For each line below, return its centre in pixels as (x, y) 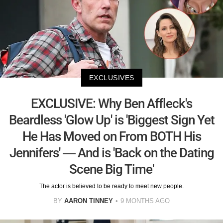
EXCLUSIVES (111, 78)
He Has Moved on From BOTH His (111, 137)
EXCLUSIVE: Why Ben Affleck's (111, 104)
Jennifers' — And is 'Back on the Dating (111, 153)
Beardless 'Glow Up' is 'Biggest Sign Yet (111, 120)
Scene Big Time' (111, 169)
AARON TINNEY (89, 201)
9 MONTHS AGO (145, 201)
